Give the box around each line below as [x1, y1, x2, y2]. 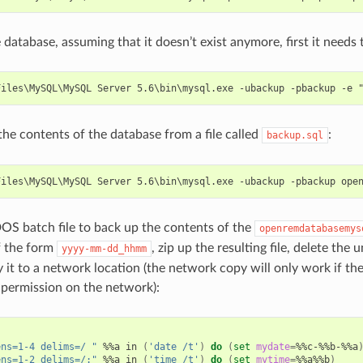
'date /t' [147, 341, 199, 353]
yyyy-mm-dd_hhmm [61, 243, 147, 255]
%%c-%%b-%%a [295, 341, 358, 353]
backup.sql [266, 130, 323, 142]
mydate [255, 341, 290, 353]
